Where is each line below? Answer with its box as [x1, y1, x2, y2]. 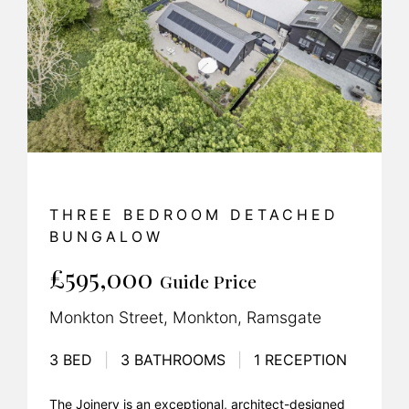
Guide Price [160, 269, 257, 294]
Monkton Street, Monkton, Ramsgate [49, 308, 321, 328]
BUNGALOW [49, 227, 163, 246]
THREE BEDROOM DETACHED [49, 205, 339, 225]
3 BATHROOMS [116, 351, 230, 370]
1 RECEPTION [249, 351, 347, 370]
